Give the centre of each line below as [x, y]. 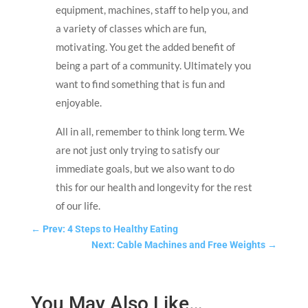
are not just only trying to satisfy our [137, 150]
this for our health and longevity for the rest [154, 187]
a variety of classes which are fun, [131, 28]
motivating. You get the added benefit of [145, 46]
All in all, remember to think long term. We [150, 131]
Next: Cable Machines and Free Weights [179, 244]
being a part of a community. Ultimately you [153, 65]
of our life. [78, 205]
